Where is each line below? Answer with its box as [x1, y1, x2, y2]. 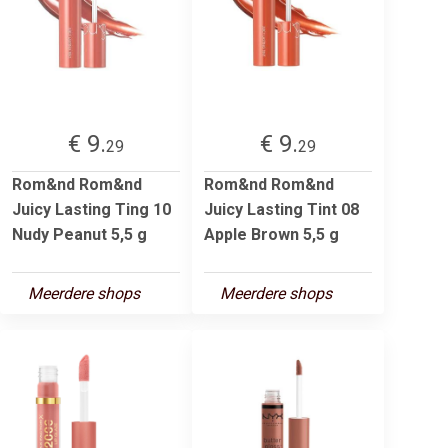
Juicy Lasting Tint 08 [204, 199, 359, 219]
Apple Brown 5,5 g [204, 224, 339, 244]
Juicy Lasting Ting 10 [12, 199, 171, 219]
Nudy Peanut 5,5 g [12, 224, 147, 244]
